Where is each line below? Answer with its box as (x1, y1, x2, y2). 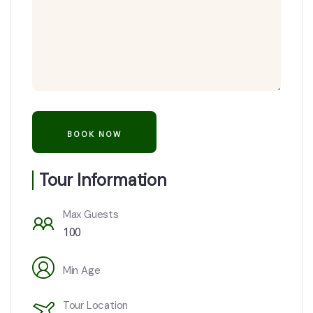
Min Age (62, 263, 101, 277)
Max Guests (62, 208, 119, 221)
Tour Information (39, 169, 166, 191)
